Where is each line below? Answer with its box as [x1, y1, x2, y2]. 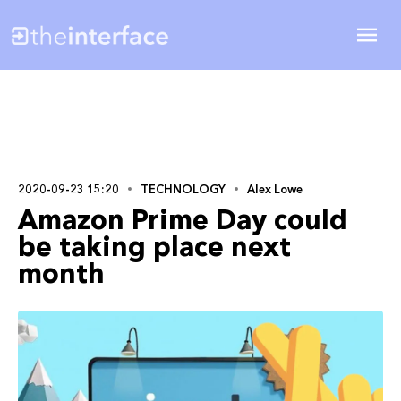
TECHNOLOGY [141, 181, 226, 196]
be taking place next [18, 229, 291, 263]
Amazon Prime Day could [18, 202, 347, 236]
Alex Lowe [247, 181, 303, 196]
